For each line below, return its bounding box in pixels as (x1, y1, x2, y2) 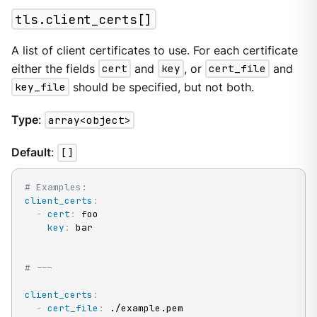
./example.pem (103, 302, 183, 315)
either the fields (11, 62, 98, 76)
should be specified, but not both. (69, 80, 254, 94)
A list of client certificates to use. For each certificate (11, 43, 298, 57)
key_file (14, 80, 66, 94)
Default (11, 146, 51, 160)
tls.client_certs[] (15, 11, 153, 28)
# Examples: (24, 181, 87, 194)
